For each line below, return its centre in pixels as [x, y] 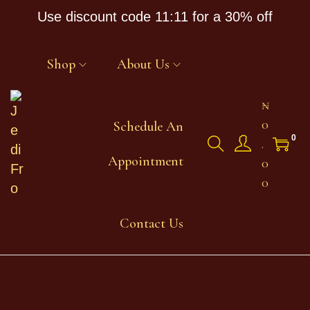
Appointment [146, 161]
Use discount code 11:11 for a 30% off [155, 17]
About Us [143, 64]
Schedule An [148, 127]
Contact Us [152, 224]
